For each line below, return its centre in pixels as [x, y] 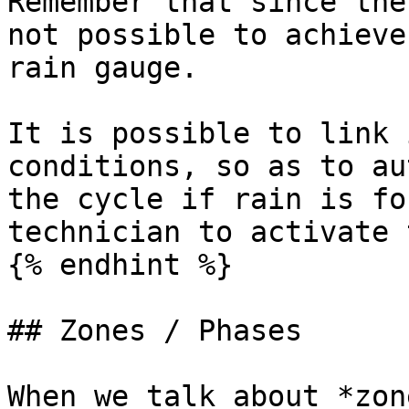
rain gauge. [103, 68]
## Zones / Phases [155, 330]
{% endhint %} [120, 265]
